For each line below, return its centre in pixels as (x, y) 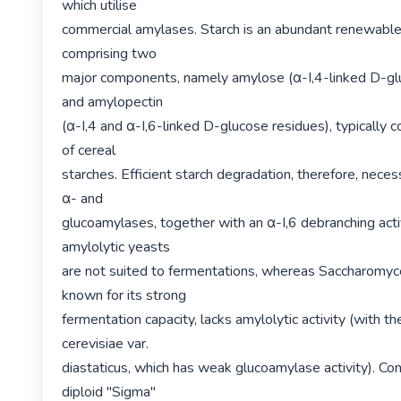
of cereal (89, 150)
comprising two (110, 53)
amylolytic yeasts (116, 247)
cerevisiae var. (106, 343)
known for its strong (124, 295)
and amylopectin (113, 102)
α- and (83, 198)
